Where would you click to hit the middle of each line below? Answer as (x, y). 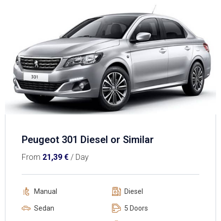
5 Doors (136, 208)
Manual (46, 192)
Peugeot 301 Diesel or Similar (88, 140)
